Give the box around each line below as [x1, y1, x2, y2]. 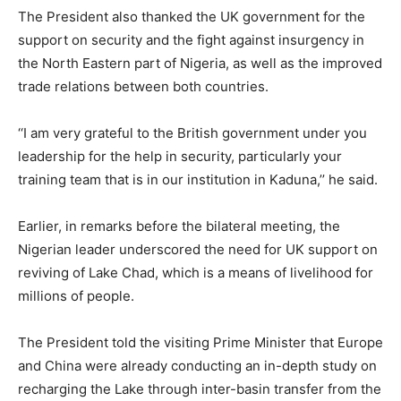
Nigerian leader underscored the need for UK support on [18, 241, 378, 258]
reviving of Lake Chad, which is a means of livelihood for [18, 264, 373, 281]
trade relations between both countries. [18, 78, 269, 95]
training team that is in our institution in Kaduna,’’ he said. [18, 171, 378, 188]
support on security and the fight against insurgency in [18, 31, 364, 48]
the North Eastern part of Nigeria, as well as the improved [18, 55, 382, 72]
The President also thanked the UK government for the [18, 8, 365, 25]
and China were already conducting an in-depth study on [18, 357, 377, 374]
